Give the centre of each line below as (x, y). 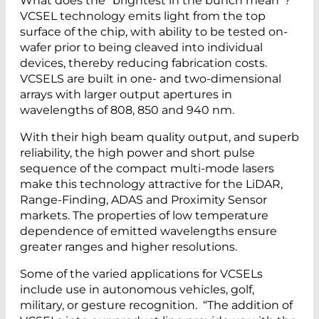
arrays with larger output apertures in (126, 94)
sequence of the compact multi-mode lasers (147, 168)
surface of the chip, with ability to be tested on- (154, 31)
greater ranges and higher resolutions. (129, 246)
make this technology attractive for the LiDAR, (151, 184)
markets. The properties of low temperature (144, 215)
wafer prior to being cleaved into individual (141, 47)
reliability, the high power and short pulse (137, 152)
